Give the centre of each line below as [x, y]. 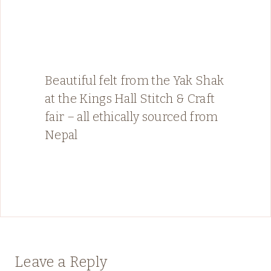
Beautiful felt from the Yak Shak [135, 80]
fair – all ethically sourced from [132, 116]
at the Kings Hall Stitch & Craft [130, 98]
